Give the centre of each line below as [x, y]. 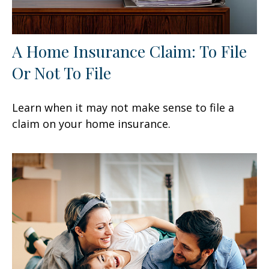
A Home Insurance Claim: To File [129, 51]
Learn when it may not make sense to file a [123, 108]
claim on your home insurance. [91, 124]
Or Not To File [62, 73]
